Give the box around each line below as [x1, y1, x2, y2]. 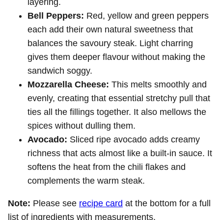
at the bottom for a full [123, 198, 211, 208]
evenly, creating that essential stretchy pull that [27, 93, 210, 103]
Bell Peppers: [27, 10, 84, 21]
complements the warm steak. [27, 175, 145, 186]
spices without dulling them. [27, 120, 136, 131]
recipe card [79, 198, 123, 208]
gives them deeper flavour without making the [27, 52, 205, 62]
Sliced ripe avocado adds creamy [67, 134, 200, 144]
